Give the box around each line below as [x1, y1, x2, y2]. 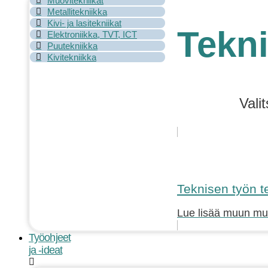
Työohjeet [29, 231, 71, 243]
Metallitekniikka [47, 7, 107, 17]
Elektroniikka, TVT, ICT [47, 29, 137, 39]
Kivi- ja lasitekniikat [47, 18, 121, 28]
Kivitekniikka [47, 52, 96, 62]
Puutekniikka [47, 41, 98, 51]
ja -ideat [29, 243, 62, 256]
